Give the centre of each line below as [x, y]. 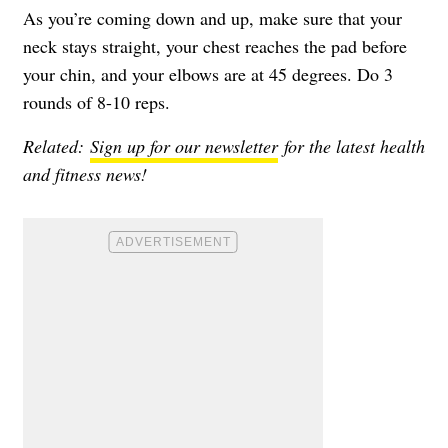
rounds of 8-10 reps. [96, 101]
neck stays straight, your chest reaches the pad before [215, 45]
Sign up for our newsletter [184, 145]
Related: [53, 145]
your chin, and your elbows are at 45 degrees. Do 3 [208, 73]
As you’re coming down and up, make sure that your [212, 17]
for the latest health [354, 145]
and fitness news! [88, 173]
